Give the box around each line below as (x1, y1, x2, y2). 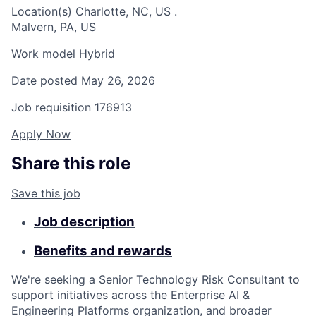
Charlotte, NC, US (72, 4, 174, 19)
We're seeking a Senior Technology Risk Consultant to (11, 272, 300, 287)
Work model (11, 47, 75, 61)
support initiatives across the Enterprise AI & (11, 288, 250, 303)
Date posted (11, 73, 78, 88)
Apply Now (11, 127, 71, 142)
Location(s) (11, 4, 72, 19)
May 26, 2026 (81, 73, 155, 88)
